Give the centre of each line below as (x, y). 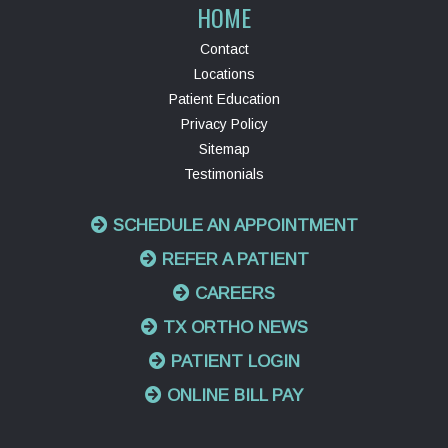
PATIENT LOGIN (232, 362)
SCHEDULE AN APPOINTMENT (232, 226)
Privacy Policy (224, 124)
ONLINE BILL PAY (232, 396)
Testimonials (224, 174)
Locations (224, 74)
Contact (224, 49)
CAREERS (232, 294)
